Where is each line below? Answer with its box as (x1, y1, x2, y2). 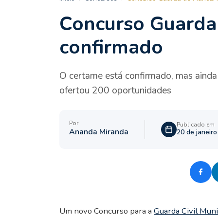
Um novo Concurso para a (59, 205, 154, 217)
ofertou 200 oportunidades (59, 84, 171, 97)
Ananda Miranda (69, 127, 128, 138)
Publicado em (177, 121, 215, 129)
